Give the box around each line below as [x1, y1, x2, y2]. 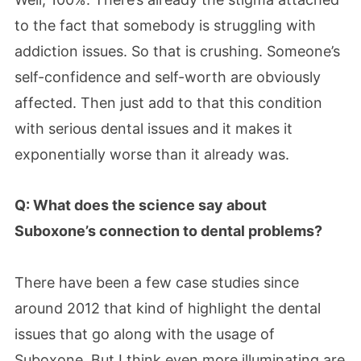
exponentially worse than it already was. [15, 145, 289, 163]
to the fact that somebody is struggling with [15, 16, 316, 34]
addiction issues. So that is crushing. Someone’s [15, 42, 340, 60]
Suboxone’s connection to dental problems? [15, 222, 322, 239]
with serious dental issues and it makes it [15, 119, 293, 137]
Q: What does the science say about [15, 197, 267, 214]
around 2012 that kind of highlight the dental [15, 299, 321, 317]
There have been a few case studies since [15, 273, 299, 291]
